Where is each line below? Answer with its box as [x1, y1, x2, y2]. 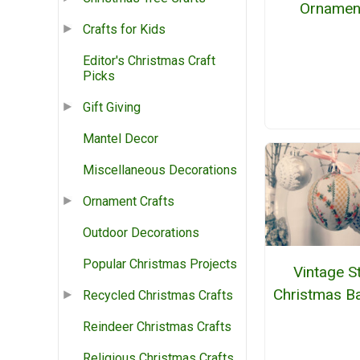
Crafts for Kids [83, 22, 166, 38]
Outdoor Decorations [83, 225, 199, 241]
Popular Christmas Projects [83, 256, 237, 272]
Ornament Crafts [83, 194, 174, 210]
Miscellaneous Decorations [83, 162, 237, 178]
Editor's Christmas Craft [83, 53, 215, 69]
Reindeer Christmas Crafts [83, 319, 231, 335]
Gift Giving [83, 100, 141, 116]
